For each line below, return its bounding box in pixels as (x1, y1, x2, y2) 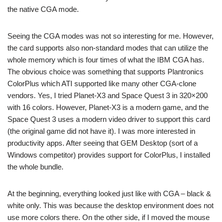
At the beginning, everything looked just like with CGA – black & (7, 189, 211, 198)
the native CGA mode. (7, 5, 79, 14)
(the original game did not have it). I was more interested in (7, 127, 195, 136)
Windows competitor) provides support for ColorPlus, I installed (7, 151, 210, 160)
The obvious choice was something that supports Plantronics (7, 67, 204, 76)
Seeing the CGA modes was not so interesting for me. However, (7, 32, 214, 41)
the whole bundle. (7, 163, 63, 171)
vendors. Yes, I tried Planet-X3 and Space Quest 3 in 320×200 (7, 91, 208, 100)
